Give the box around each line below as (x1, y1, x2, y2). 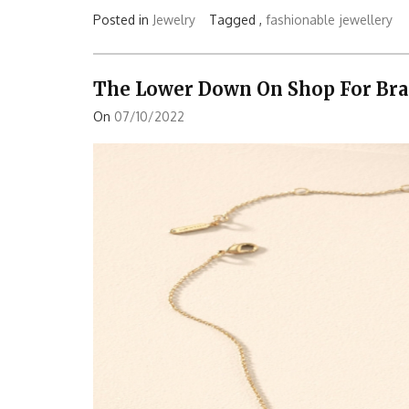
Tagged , (209, 11, 266, 27)
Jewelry (152, 11, 195, 27)
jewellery (340, 11, 393, 27)
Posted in (93, 11, 152, 27)
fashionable (266, 11, 335, 27)
